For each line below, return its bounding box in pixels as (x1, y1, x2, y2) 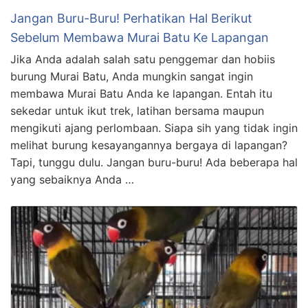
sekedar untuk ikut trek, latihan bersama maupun (10, 104, 264, 118)
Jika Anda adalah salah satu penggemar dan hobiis (10, 52, 275, 67)
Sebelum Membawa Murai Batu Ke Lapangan (10, 30, 269, 45)
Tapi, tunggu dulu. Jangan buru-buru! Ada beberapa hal (10, 155, 298, 170)
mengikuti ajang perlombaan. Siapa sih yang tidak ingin (10, 121, 298, 135)
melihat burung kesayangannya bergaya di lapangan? (10, 138, 287, 153)
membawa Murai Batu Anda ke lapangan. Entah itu (10, 87, 272, 101)
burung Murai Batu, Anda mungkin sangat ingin (10, 69, 253, 84)
